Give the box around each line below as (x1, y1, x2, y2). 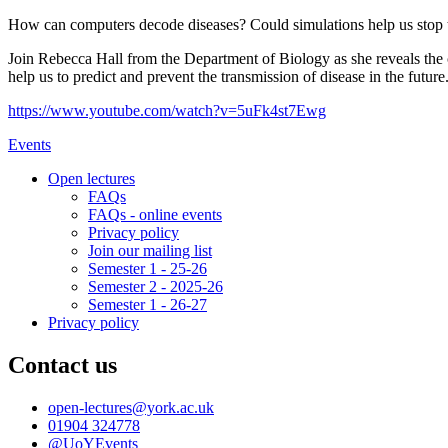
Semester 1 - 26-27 (88, 296, 207, 314)
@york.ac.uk (132, 399, 214, 417)
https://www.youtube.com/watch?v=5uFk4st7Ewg (8, 102, 326, 120)
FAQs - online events (88, 206, 222, 224)
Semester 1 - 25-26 (88, 260, 207, 278)
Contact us (8, 352, 117, 379)
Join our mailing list (88, 242, 212, 260)
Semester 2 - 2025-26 (88, 278, 223, 296)
